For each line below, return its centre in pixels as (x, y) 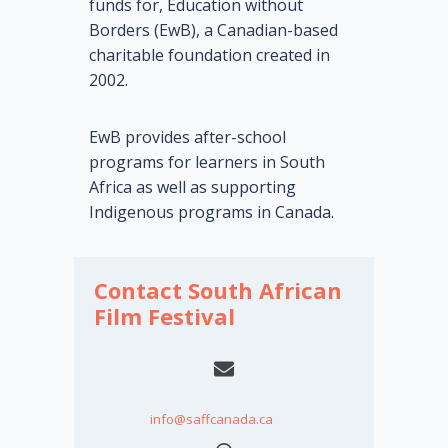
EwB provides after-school (187, 137)
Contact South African (218, 290)
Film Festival (164, 316)
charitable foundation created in (209, 55)
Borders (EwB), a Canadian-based (213, 30)
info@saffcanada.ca (211, 419)
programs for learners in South (207, 162)
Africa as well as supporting (192, 187)
